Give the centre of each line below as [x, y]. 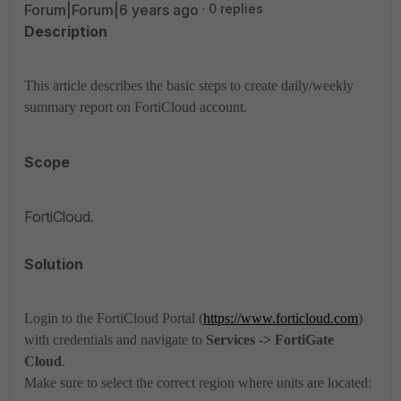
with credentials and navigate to [113, 340]
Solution [54, 264]
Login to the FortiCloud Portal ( [114, 318]
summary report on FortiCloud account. [136, 107]
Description [66, 31]
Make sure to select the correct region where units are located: [198, 383]
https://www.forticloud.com [281, 318]
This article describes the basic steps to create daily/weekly [189, 85]
